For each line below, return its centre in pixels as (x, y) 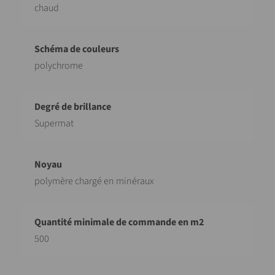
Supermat (54, 123)
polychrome (59, 66)
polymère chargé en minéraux (94, 181)
